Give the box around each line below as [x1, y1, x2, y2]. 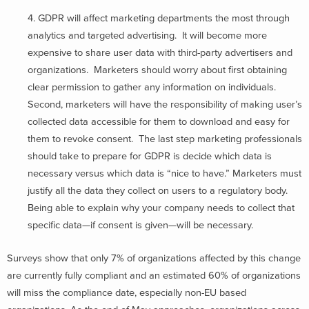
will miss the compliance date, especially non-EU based [7, 286, 246, 299]
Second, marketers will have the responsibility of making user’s [28, 98, 302, 110]
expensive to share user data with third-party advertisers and [28, 46, 292, 59]
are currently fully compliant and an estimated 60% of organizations [7, 269, 301, 281]
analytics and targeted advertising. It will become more [28, 29, 267, 41]
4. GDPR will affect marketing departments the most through [28, 12, 290, 24]
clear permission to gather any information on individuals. [28, 81, 276, 93]
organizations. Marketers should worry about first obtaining [28, 63, 287, 76]
